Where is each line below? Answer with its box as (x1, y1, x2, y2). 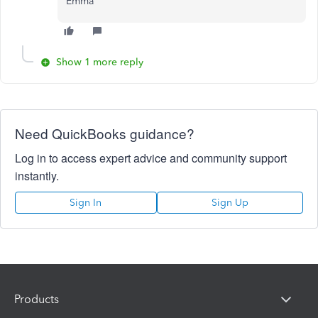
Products (14, 292, 59, 306)
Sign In (70, 197, 102, 209)
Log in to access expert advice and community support (15, 150, 287, 166)
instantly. (15, 168, 59, 184)
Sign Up (211, 197, 248, 209)
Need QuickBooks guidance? (15, 124, 194, 143)
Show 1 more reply (56, 56, 143, 68)
